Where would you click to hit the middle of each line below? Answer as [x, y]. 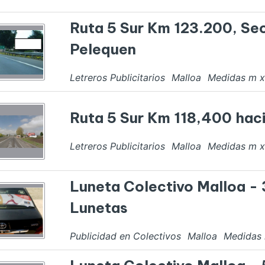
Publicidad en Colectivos [125, 236]
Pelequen [103, 49]
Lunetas [99, 208]
